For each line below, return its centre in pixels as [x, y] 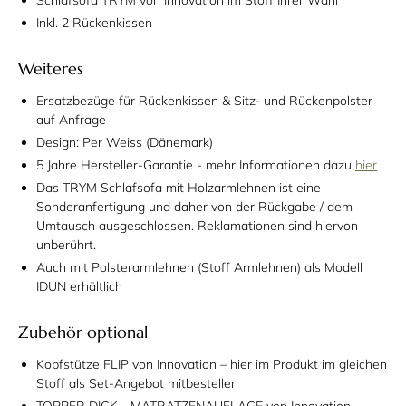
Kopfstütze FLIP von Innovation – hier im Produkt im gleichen [212, 365]
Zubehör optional [83, 333]
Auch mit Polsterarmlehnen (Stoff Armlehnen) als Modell [199, 268]
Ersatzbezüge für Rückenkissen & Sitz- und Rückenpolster [204, 101]
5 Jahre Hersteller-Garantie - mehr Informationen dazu [196, 165]
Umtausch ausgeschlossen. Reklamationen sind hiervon [197, 226]
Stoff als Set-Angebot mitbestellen [137, 384]
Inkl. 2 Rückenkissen [94, 23]
